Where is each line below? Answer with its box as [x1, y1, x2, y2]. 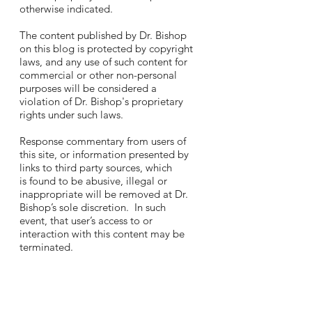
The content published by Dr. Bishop [19, 29, 187, 42]
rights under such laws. [19, 108, 126, 122]
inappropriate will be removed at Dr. [19, 187, 188, 201]
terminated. [19, 240, 73, 254]
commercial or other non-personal [19, 68, 177, 82]
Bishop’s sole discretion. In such [19, 201, 166, 214]
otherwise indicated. [19, 2, 116, 16]
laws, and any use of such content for [19, 55, 187, 69]
